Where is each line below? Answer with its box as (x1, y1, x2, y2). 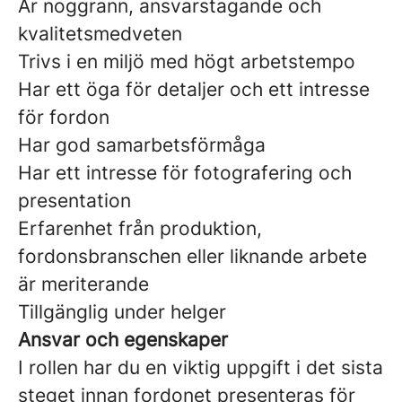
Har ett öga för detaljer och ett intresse (18, 78, 370, 100)
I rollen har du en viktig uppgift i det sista (18, 356, 383, 379)
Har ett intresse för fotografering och (18, 162, 352, 184)
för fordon (18, 106, 109, 128)
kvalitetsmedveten (18, 22, 182, 45)
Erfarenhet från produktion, (18, 217, 262, 240)
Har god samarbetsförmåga (18, 134, 266, 156)
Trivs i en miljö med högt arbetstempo (18, 50, 355, 73)
